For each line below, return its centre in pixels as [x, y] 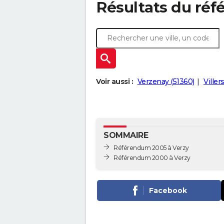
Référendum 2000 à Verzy [152, 157]
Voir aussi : [114, 81]
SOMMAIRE [126, 135]
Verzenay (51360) [166, 81]
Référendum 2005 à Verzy [151, 147]
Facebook [168, 190]
